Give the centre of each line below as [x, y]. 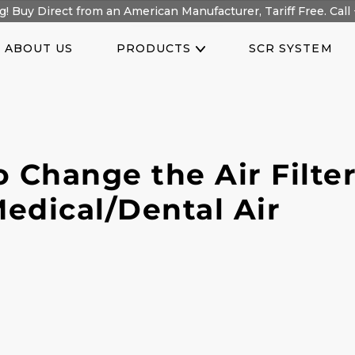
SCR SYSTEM [290, 48]
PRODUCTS [154, 48]
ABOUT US [39, 48]
